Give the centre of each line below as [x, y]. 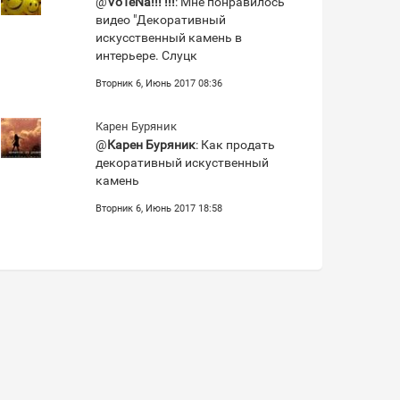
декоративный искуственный [182, 162]
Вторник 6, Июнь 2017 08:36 [159, 83]
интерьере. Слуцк [146, 55]
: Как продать [235, 145]
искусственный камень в [169, 37]
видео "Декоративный [161, 20]
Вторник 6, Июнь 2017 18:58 [159, 208]
